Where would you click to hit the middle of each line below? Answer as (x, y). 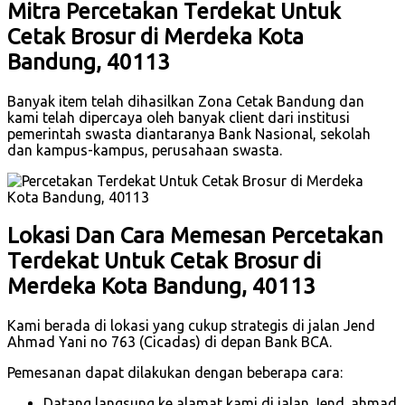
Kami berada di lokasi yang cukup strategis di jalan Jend (191, 325)
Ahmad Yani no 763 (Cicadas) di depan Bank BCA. (170, 341)
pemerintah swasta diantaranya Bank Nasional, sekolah (189, 133)
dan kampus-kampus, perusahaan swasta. (145, 150)
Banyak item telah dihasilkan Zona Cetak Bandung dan (186, 101)
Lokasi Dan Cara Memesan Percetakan (195, 235)
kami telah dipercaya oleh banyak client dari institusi (179, 117)
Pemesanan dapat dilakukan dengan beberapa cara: (175, 372)
